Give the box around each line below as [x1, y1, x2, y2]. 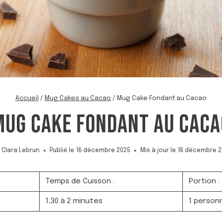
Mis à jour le [140, 148, 176, 154]
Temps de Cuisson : [43, 177, 114, 185]
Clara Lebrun [1, 148, 40, 154]
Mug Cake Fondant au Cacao [117, 95, 207, 102]
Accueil [15, 95, 39, 102]
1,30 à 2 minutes [43, 197, 103, 205]
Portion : [186, 177, 220, 185]
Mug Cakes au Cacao [45, 95, 111, 102]
